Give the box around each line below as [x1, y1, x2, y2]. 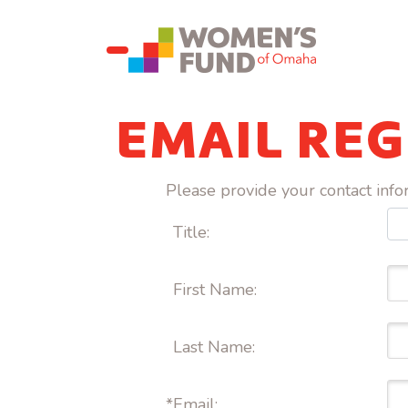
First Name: [173, 279, 261, 301]
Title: [173, 221, 209, 243]
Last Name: [173, 336, 260, 358]
